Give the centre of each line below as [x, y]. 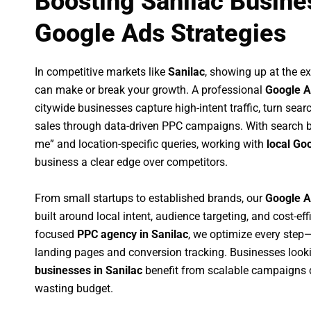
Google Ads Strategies [160, 34]
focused [56, 234]
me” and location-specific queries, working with [151, 144]
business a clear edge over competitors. [131, 162]
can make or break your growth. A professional [150, 90]
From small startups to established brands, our [150, 198]
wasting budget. [74, 288]
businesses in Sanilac [89, 270]
